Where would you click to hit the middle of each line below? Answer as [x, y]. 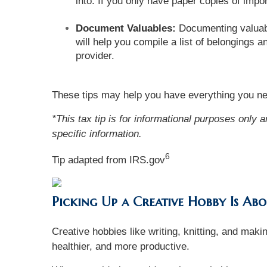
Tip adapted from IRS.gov [108, 160]
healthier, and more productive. [121, 247]
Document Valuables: [126, 29]
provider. [97, 56]
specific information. [97, 134]
